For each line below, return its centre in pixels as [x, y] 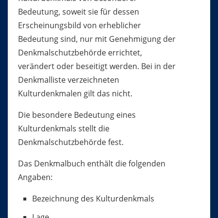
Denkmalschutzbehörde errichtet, [80, 53]
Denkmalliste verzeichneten [68, 80]
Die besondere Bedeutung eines [77, 115]
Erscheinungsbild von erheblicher [79, 26]
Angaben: [35, 177]
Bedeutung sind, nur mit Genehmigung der [97, 39]
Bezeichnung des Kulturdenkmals [93, 199]
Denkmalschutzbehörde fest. [71, 142]
